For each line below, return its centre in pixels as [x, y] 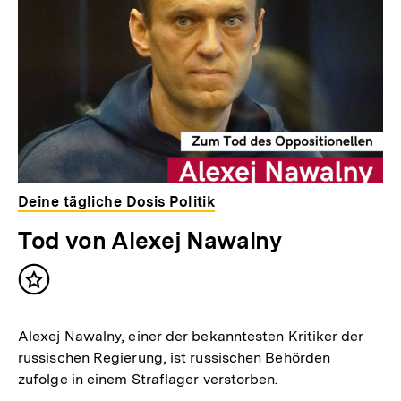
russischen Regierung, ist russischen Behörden [175, 357]
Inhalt [55, 287]
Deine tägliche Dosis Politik [117, 202]
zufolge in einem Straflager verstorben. [148, 379]
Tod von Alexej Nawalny [150, 241]
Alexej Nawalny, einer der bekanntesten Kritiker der [191, 336]
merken [62, 305]
